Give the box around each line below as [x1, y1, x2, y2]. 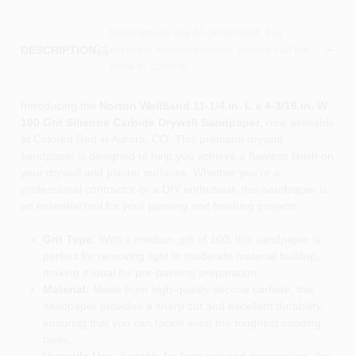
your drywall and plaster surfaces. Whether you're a [20, 166, 280, 179]
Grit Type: [42, 233, 96, 246]
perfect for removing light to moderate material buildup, [42, 250, 319, 262]
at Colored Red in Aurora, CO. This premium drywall [20, 133, 282, 145]
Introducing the [20, 99, 99, 112]
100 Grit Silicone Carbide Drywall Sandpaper [20, 116, 260, 129]
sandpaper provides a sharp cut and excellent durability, [42, 300, 323, 312]
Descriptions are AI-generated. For [108, 26, 283, 39]
